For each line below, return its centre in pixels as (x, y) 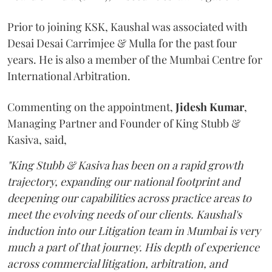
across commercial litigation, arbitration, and (117, 263)
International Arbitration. (69, 76)
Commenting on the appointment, (91, 107)
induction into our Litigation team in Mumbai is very (134, 230)
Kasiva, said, (37, 139)
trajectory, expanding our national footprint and (124, 181)
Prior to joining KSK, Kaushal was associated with (127, 26)
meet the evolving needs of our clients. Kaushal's (124, 214)
